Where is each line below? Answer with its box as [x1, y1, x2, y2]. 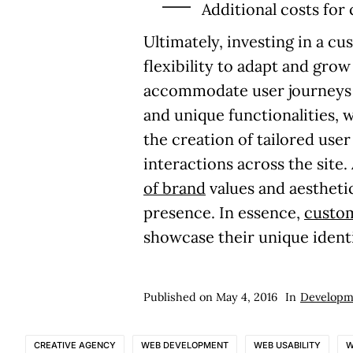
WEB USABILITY [254, 339, 321, 351]
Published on [143, 289, 216, 304]
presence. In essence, [143, 202, 304, 222]
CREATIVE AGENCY [34, 339, 116, 351]
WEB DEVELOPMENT [141, 339, 229, 351]
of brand [143, 177, 206, 198]
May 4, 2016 [216, 289, 277, 304]
